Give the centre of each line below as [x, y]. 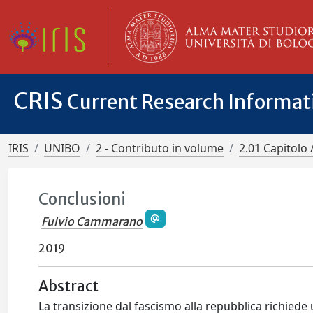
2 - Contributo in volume [160, 148]
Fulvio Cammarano [92, 222]
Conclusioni [82, 199]
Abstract [69, 287]
